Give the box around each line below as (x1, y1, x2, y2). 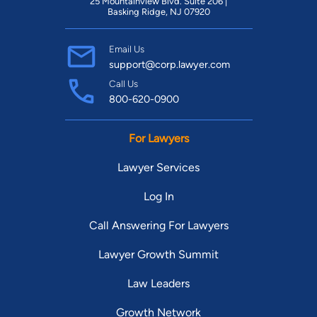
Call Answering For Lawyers (88, 218, 229, 232)
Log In (143, 189, 174, 203)
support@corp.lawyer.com (108, 57, 230, 71)
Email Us (108, 42, 144, 54)
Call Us (108, 77, 138, 89)
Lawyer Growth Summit (98, 247, 219, 261)
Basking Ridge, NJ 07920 (107, 6, 210, 17)
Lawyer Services (117, 160, 200, 174)
